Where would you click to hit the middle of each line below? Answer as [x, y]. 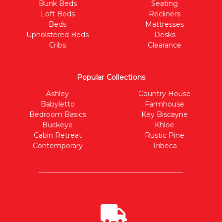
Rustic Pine [165, 135]
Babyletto [57, 104]
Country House [165, 93]
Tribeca [165, 145]
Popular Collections [111, 77]
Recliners [165, 14]
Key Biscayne [165, 114]
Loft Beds [57, 14]
